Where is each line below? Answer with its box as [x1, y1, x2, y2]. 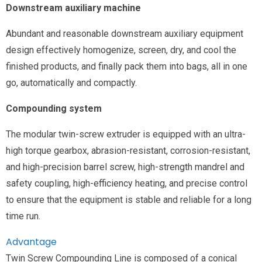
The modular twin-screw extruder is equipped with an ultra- [6, 128, 246, 140]
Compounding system [6, 102, 102, 114]
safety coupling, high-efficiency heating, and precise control [6, 177, 247, 189]
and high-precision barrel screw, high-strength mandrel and [6, 161, 244, 173]
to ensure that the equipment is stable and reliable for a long [6, 194, 251, 205]
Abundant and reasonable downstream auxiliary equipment [6, 27, 243, 39]
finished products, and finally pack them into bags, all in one [6, 60, 247, 72]
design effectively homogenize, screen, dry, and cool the [6, 44, 236, 56]
